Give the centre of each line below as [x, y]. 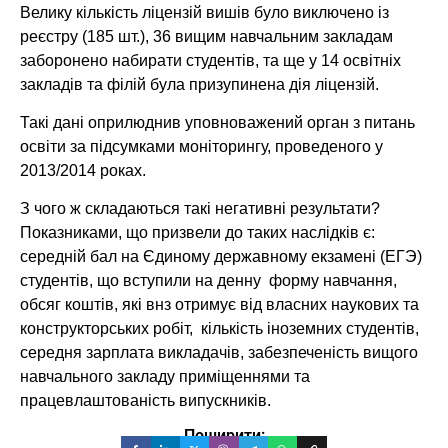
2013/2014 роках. [83, 170]
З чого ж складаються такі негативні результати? [200, 209]
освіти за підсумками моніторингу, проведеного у [201, 146]
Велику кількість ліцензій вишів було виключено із [204, 12]
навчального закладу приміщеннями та [165, 377]
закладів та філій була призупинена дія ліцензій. [199, 84]
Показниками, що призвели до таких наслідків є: [197, 233]
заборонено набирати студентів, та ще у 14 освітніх [210, 60]
